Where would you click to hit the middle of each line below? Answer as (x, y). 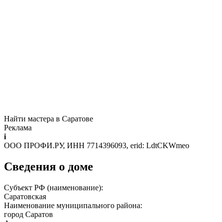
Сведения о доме (49, 166)
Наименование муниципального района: (74, 205)
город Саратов (28, 214)
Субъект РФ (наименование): (55, 187)
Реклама (18, 127)
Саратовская (25, 196)
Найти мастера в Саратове (49, 118)
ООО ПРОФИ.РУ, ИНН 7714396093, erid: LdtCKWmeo (97, 145)
